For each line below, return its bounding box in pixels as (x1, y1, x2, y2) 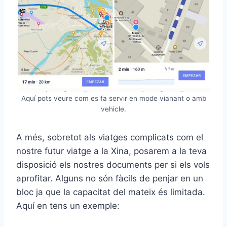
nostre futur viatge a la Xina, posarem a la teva (16, 146, 207, 156)
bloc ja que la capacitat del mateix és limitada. (16, 187, 205, 197)
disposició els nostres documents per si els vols (16, 160, 210, 170)
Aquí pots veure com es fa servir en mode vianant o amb (21, 94, 206, 102)
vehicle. (101, 105, 126, 113)
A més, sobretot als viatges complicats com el (16, 132, 203, 142)
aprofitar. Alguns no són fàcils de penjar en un (16, 173, 203, 183)
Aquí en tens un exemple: (16, 201, 120, 211)
